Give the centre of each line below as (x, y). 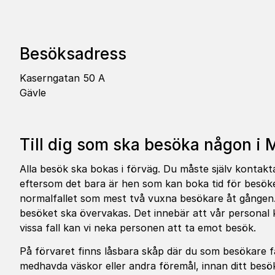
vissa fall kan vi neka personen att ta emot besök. (138, 228)
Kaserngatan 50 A (62, 78)
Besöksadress (73, 54)
